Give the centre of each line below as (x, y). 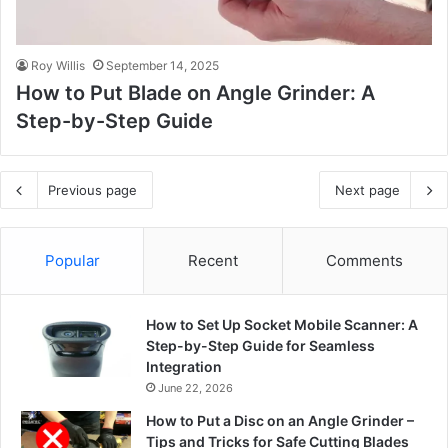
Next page (367, 189)
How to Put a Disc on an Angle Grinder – (280, 420)
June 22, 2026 (195, 387)
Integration (184, 366)
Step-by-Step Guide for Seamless (260, 345)
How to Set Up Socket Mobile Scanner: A (282, 324)
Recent (212, 260)
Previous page (92, 189)
